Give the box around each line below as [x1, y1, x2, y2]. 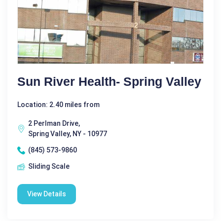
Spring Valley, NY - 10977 [28, 130, 107, 138]
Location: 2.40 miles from [17, 101, 100, 109]
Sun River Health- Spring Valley [17, 74, 201, 89]
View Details [27, 190, 66, 198]
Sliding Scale [28, 162, 70, 171]
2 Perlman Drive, [28, 119, 80, 128]
